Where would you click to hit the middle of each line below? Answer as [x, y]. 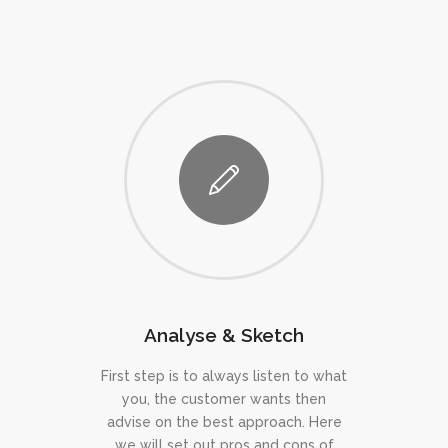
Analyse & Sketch [224, 334]
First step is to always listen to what [224, 375]
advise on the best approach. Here [224, 421]
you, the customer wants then [224, 398]
